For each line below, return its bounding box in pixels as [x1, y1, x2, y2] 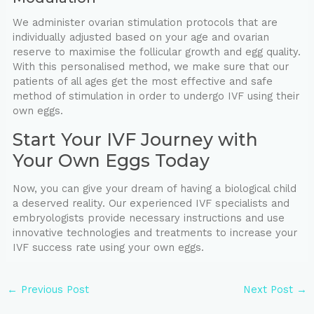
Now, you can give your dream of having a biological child [12, 182, 296, 196]
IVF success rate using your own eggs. [12, 241, 204, 254]
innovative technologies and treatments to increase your [12, 226, 297, 240]
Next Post [243, 283, 297, 296]
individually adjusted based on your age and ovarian [12, 31, 269, 44]
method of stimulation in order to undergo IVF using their [12, 90, 299, 103]
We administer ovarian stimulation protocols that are [12, 16, 278, 29]
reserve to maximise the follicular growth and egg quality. [12, 46, 301, 59]
